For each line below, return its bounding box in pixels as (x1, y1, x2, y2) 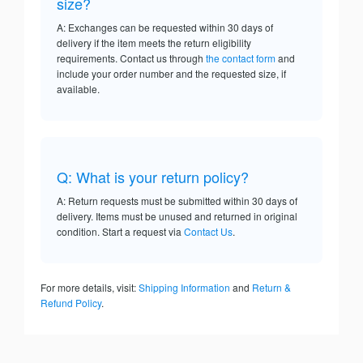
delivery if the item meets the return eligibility (57, 36, 251, 50)
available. (57, 82, 100, 96)
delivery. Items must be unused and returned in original (57, 209, 297, 224)
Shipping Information (139, 280, 230, 295)
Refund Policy (41, 296, 101, 310)
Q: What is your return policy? (57, 166, 249, 188)
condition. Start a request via (57, 224, 184, 239)
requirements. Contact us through (57, 51, 206, 66)
